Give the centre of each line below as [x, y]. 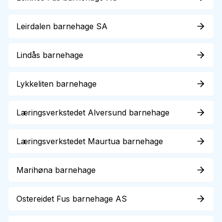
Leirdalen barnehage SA [62, 26]
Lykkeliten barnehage [56, 84]
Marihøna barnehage [56, 170]
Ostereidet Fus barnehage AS [72, 199]
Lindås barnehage [50, 55]
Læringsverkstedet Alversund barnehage [93, 112]
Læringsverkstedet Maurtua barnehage [90, 141]
